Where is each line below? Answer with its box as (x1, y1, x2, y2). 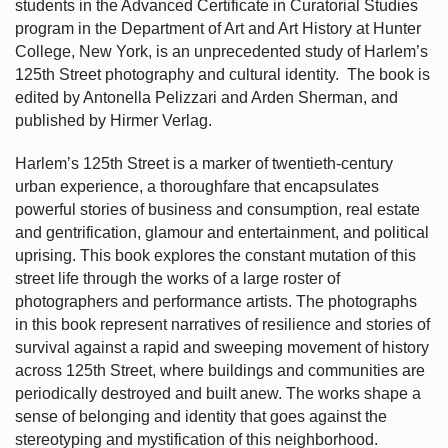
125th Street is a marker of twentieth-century (82, 154, 393, 172)
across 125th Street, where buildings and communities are (14, 361, 425, 379)
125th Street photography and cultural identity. (14, 65, 343, 83)
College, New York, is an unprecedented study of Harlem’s (14, 42, 428, 60)
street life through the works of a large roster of (14, 269, 340, 287)
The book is (346, 65, 430, 83)
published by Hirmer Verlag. (14, 111, 212, 129)
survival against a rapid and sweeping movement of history (14, 338, 429, 356)
